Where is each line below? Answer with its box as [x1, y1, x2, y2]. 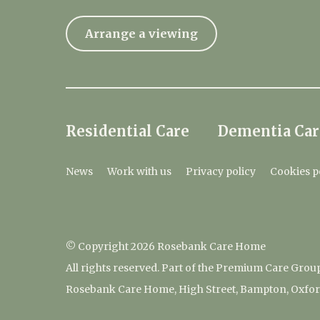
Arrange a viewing [85, 26, 198, 41]
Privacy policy [186, 165, 256, 178]
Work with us [107, 165, 171, 178]
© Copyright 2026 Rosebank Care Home [66, 240, 266, 253]
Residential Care [66, 122, 189, 140]
